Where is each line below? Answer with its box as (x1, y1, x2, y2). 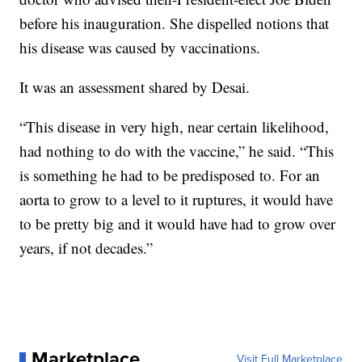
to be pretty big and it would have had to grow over (19, 213, 336, 234)
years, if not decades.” (19, 238, 154, 259)
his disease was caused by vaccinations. (19, 37, 261, 58)
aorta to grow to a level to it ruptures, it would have (19, 189, 334, 210)
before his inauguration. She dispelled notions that (19, 13, 330, 34)
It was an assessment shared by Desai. (19, 77, 250, 98)
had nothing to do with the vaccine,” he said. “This (19, 141, 335, 162)
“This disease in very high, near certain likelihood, (19, 116, 330, 137)
